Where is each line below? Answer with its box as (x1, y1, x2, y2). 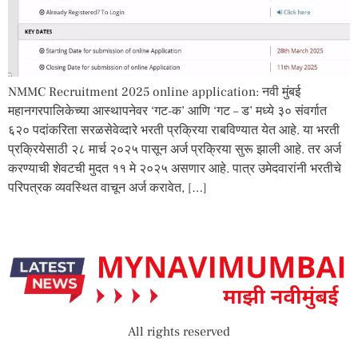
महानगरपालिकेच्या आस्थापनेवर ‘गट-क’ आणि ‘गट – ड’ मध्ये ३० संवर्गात (8, 102, 327, 119)
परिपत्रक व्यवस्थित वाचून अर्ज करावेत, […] (8, 179, 207, 196)
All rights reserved (128, 324, 230, 340)
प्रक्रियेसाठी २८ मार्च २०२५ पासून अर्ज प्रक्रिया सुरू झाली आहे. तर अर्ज (8, 141, 341, 157)
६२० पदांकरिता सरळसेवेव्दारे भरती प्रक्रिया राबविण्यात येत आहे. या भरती (8, 121, 340, 138)
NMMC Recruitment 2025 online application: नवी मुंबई (8, 83, 300, 100)
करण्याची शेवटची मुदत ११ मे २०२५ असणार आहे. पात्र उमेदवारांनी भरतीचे (8, 160, 341, 177)
